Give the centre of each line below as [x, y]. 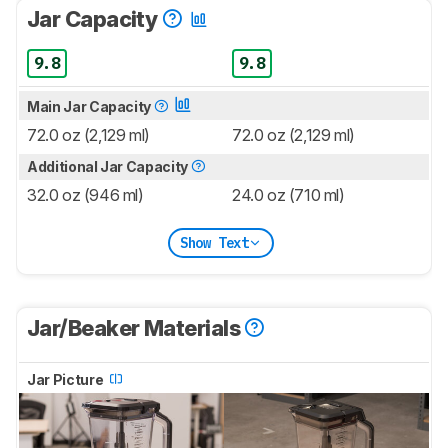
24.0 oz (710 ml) [288, 195]
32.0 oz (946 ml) [85, 195]
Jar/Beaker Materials [136, 328]
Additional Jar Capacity [109, 167]
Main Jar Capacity [90, 107]
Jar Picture [66, 380]
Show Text [214, 242]
